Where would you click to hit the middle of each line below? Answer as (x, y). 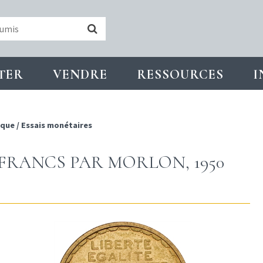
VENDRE (80, 75)
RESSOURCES (180, 75)
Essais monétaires (57, 125)
